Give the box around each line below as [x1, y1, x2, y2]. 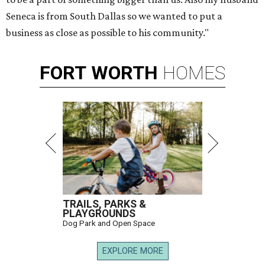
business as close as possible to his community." [6, 27, 209, 38]
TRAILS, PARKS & [63, 198, 146, 210]
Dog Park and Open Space [63, 218, 155, 228]
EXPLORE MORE [102, 246, 163, 256]
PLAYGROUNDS [63, 208, 135, 219]
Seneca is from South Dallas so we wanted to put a [6, 10, 222, 22]
